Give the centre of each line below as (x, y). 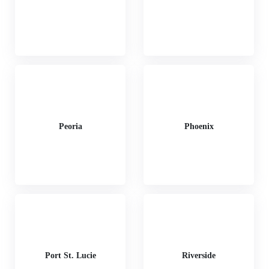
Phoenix (199, 126)
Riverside (199, 255)
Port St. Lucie (70, 255)
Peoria (70, 126)
